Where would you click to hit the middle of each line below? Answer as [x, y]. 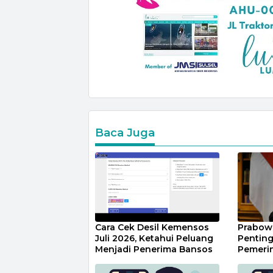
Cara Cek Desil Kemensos [152, 227]
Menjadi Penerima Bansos [154, 249]
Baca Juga [125, 133]
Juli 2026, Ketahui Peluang [154, 238]
